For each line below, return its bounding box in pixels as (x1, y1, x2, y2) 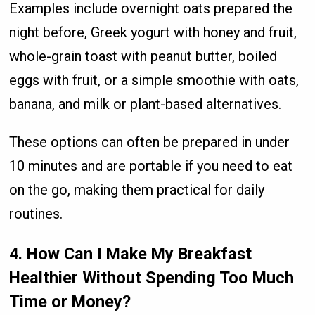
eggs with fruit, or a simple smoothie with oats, (9, 71, 300, 89)
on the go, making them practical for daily (9, 181, 265, 198)
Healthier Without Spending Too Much (9, 268, 295, 288)
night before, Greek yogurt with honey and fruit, (9, 23, 297, 41)
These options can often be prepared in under (9, 133, 290, 150)
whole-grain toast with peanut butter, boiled (9, 47, 278, 65)
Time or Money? (9, 292, 131, 312)
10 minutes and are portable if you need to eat (9, 157, 293, 174)
